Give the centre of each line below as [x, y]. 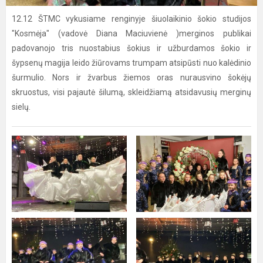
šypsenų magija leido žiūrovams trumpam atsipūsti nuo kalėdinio [131, 63]
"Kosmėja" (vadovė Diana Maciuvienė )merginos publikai [131, 33]
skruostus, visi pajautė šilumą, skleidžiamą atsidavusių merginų [131, 92]
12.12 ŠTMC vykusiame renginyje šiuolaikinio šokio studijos [131, 19]
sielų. [21, 107]
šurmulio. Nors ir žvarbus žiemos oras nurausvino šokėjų [131, 77]
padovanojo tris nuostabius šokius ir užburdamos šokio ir [131, 48]
